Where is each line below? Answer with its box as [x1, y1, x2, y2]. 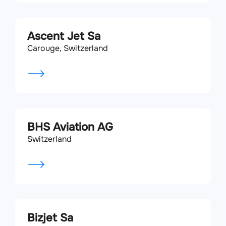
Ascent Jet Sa [27, 29, 100, 43]
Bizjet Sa [27, 211, 73, 225]
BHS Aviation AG [27, 120, 113, 134]
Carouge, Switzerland [27, 43, 108, 53]
